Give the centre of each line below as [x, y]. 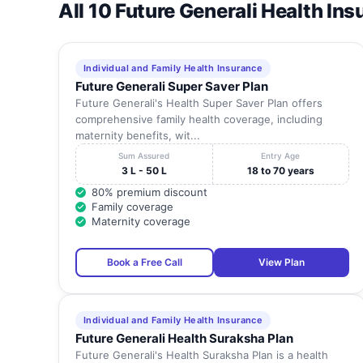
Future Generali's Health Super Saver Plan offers [199, 103]
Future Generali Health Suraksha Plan [184, 339]
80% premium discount [149, 192]
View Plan [282, 263]
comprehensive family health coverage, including [199, 120]
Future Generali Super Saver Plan [172, 87]
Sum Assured [144, 156]
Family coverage [132, 207]
